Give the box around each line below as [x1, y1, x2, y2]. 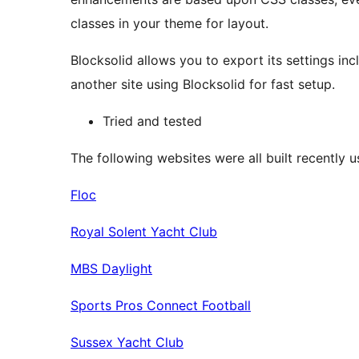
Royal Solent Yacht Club [71, 224, 217, 240]
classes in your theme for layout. [71, 15, 268, 32]
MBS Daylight [71, 260, 152, 277]
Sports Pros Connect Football [71, 297, 251, 314]
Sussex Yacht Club [71, 334, 184, 351]
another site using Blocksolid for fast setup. [71, 76, 335, 93]
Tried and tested [103, 113, 202, 130]
